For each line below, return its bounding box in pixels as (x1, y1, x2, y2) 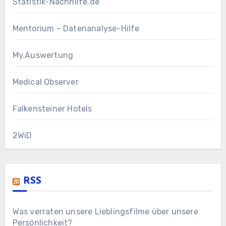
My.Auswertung (12, 50, 74, 61)
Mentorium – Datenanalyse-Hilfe (12, 24, 140, 34)
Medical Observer (12, 77, 79, 87)
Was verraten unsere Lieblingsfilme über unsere (12, 207, 198, 217)
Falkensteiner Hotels (12, 104, 92, 114)
